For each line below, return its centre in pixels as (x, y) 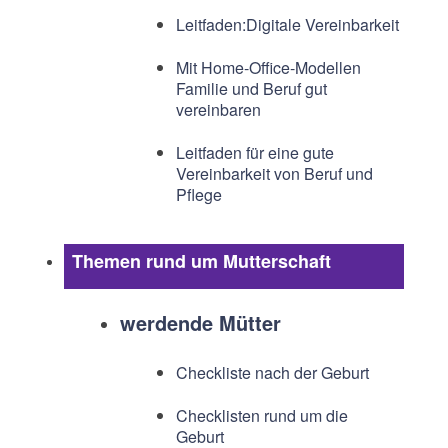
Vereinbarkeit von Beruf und (274, 174)
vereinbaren (218, 110)
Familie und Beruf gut (251, 89)
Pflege (198, 195)
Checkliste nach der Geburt (272, 373)
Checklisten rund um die (261, 416)
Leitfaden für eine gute (254, 153)
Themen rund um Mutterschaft (201, 261)
